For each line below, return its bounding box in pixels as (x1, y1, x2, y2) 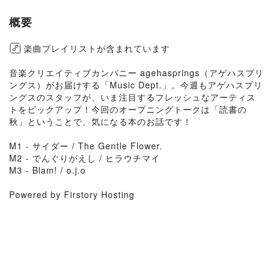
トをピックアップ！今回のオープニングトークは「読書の (9, 103, 247, 115)
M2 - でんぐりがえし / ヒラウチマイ (9, 152, 160, 164)
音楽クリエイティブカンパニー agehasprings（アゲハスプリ (9, 66, 264, 79)
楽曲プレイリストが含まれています (24, 42, 170, 54)
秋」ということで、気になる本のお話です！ (9, 115, 192, 127)
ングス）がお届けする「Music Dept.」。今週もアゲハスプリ (9, 79, 263, 91)
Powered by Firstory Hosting (9, 188, 135, 200)
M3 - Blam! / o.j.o (9, 164, 86, 176)
